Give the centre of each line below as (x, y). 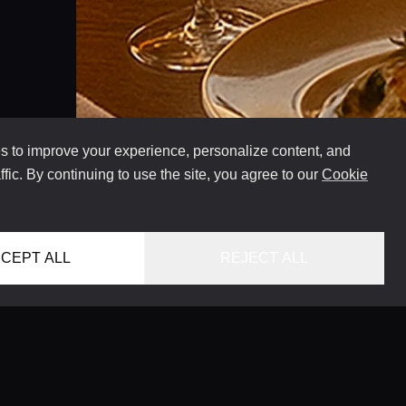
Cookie (345, 174)
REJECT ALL (265, 258)
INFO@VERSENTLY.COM (258, 375)
